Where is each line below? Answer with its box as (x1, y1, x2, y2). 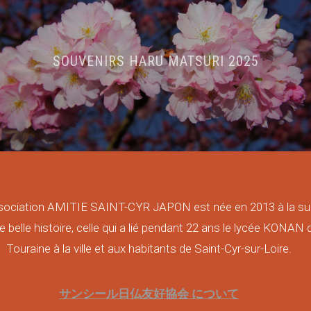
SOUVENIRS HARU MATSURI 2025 (52, 53, 259, 70)
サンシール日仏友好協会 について (59, 287, 239, 301)
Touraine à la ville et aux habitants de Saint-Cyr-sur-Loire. (6, 242, 292, 256)
